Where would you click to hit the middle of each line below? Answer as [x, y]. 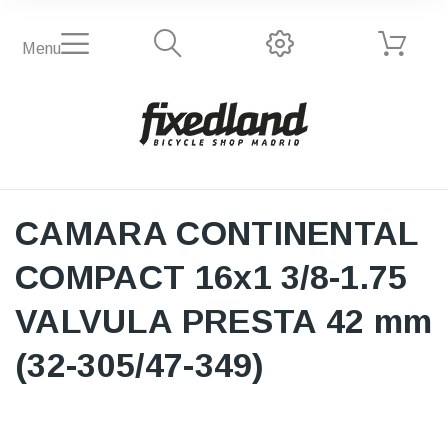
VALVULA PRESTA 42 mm [224, 321]
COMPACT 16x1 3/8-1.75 [211, 277]
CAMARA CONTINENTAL [217, 233]
